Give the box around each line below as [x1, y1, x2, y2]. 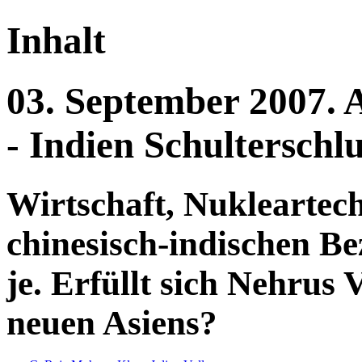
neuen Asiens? [6, 303, 217, 342]
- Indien [6, 124, 144, 166]
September [65, 80, 249, 123]
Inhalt [6, 19, 106, 61]
